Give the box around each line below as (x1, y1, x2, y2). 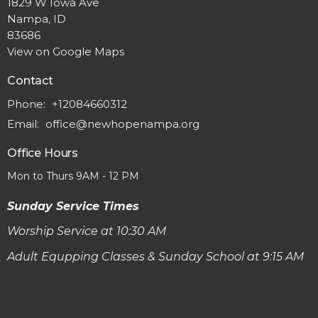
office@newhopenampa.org (45, 117, 199, 131)
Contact (7, 73, 53, 87)
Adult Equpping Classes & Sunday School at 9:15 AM (7, 249, 307, 263)
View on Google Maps (7, 44, 124, 58)
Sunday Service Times (7, 199, 139, 213)
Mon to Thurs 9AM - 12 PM (7, 169, 139, 182)
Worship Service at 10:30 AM (7, 224, 166, 238)
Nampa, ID (7, 11, 66, 26)
